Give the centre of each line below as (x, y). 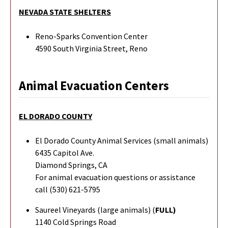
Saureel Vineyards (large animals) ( (95, 209)
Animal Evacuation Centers (94, 85)
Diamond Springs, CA (71, 165)
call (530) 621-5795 (68, 189)
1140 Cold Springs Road (76, 222)
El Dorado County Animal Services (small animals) (122, 140)
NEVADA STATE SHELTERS (65, 11)
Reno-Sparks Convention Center (91, 36)
